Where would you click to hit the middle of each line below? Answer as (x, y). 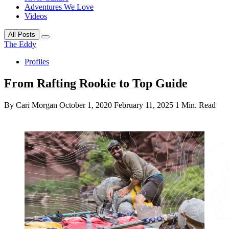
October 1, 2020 (86, 105)
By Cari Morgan (31, 105)
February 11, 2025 (144, 105)
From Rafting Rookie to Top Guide (96, 83)
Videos (36, 16)
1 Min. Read (196, 105)
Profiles (37, 61)
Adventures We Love (59, 7)
